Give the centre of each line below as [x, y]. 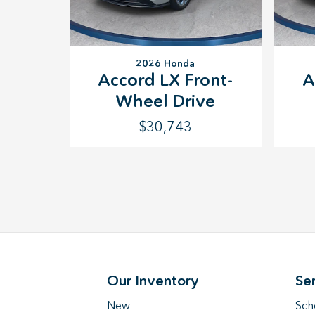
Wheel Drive [166, 101]
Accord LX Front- [166, 79]
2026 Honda [166, 63]
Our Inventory [153, 281]
